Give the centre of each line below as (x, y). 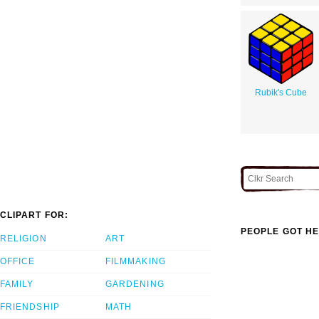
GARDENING (135, 284)
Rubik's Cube (281, 92)
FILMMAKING (136, 262)
